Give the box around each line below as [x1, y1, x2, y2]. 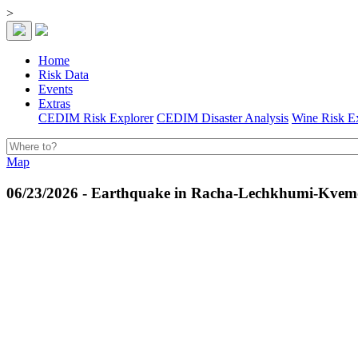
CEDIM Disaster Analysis [157, 111, 288, 125]
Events [38, 82, 73, 96]
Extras [38, 97, 70, 110]
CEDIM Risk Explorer [38, 111, 153, 125]
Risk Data [38, 68, 89, 82]
